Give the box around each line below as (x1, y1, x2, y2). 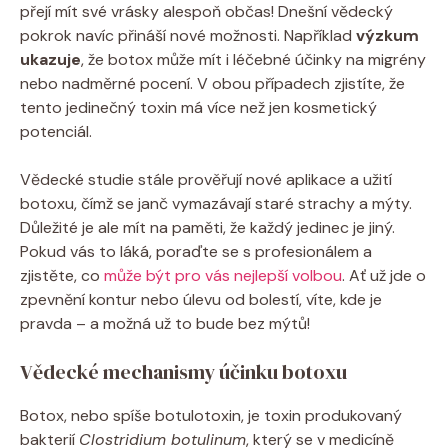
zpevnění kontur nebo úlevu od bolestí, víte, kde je (20, 288, 382, 310)
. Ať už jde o (342, 264, 426, 286)
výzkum (356, 24, 419, 46)
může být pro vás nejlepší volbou (104, 264, 342, 286)
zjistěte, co (20, 264, 104, 286)
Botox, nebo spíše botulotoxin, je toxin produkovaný (20, 404, 402, 426)
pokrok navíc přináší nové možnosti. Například (20, 24, 356, 46)
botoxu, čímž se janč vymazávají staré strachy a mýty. (20, 192, 412, 214)
